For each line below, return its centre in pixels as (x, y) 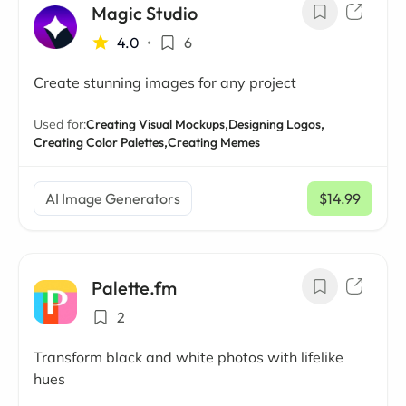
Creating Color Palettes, (101, 142)
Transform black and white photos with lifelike (188, 357)
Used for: (60, 124)
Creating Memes (214, 142)
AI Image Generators (113, 198)
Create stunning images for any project (165, 82)
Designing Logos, (276, 124)
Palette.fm (134, 288)
